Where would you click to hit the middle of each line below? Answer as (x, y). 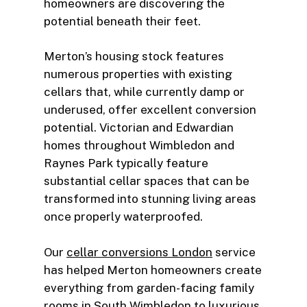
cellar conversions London (139, 252)
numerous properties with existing (138, 74)
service (234, 252)
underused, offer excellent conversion (150, 110)
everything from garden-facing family (149, 287)
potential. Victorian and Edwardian (139, 128)
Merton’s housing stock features (134, 57)
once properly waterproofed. (123, 217)
